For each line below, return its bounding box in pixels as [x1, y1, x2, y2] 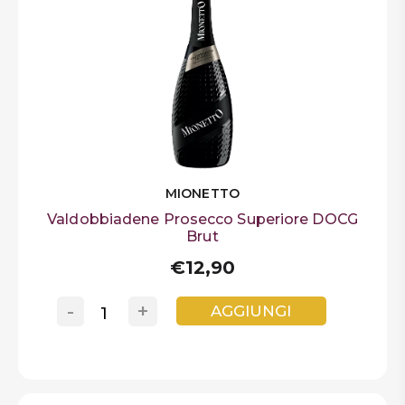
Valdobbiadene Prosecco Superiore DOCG [47, 211, 358, 229]
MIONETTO [165, 185, 240, 202]
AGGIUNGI [211, 301, 292, 320]
